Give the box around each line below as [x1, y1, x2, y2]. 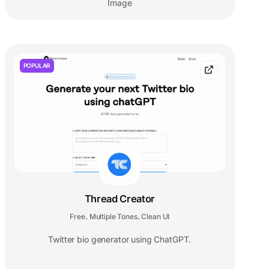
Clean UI [141, 211, 170, 221]
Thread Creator [84, 192, 156, 205]
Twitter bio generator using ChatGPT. [48, 234, 192, 244]
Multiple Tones [89, 211, 138, 221]
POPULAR [23, 61, 51, 69]
